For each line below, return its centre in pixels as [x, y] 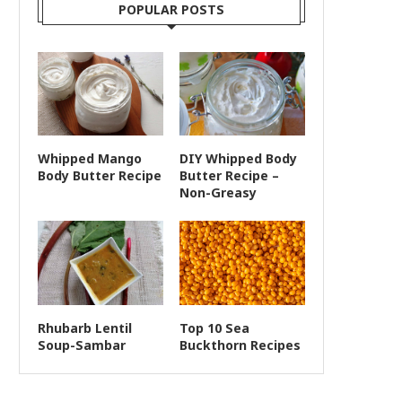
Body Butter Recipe [100, 176]
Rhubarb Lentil [85, 328]
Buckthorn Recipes [240, 345]
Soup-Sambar [82, 345]
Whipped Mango [90, 159]
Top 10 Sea [214, 328]
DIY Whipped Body [238, 159]
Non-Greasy [218, 193]
